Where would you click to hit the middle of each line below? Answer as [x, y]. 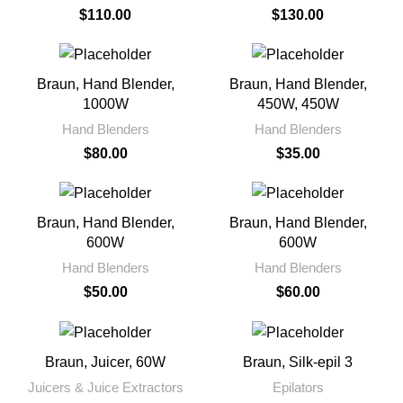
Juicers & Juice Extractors [105, 387]
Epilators [298, 387]
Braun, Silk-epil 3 [298, 362]
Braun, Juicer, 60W [105, 362]
